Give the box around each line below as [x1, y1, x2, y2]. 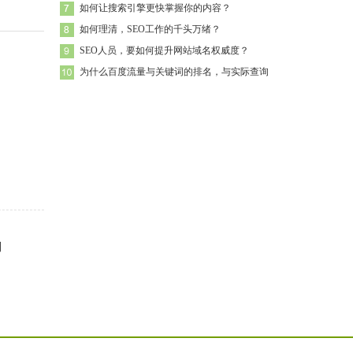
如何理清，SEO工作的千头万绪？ [80, 24, 221, 35]
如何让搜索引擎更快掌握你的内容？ [80, 2, 231, 13]
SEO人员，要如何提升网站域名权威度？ [80, 45, 249, 56]
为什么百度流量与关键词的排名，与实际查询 [80, 66, 269, 77]
